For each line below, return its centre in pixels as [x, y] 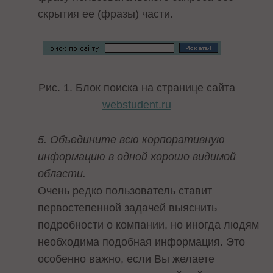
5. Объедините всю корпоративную [132, 139]
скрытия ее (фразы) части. [106, 14]
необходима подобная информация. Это [142, 242]
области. [62, 173]
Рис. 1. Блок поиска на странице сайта [136, 88]
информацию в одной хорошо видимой [137, 156]
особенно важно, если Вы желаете [126, 259]
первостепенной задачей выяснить [128, 207]
